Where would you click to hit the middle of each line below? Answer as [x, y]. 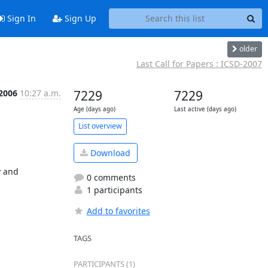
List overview [100, 126]
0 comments [110, 177]
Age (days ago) [94, 109]
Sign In [20, 19]
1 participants [113, 190]
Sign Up [79, 19]
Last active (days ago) [205, 109]
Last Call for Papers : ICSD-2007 [199, 63]
